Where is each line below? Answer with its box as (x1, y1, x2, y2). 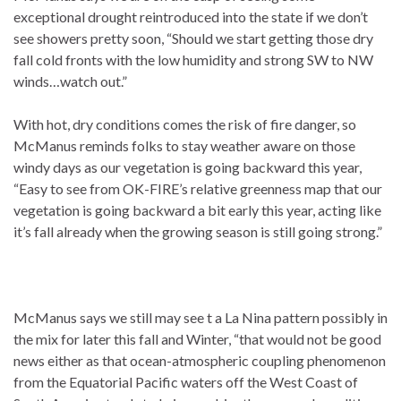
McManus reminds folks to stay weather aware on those (13, 137, 355, 155)
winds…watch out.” (13, 73, 127, 90)
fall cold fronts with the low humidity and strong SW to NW (13, 51, 373, 69)
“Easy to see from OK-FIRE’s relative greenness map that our (13, 180, 382, 198)
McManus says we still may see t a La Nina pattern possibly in (13, 309, 388, 327)
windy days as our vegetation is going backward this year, (13, 158, 362, 176)
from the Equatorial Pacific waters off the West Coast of (13, 373, 358, 391)
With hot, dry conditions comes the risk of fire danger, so (13, 115, 356, 133)
